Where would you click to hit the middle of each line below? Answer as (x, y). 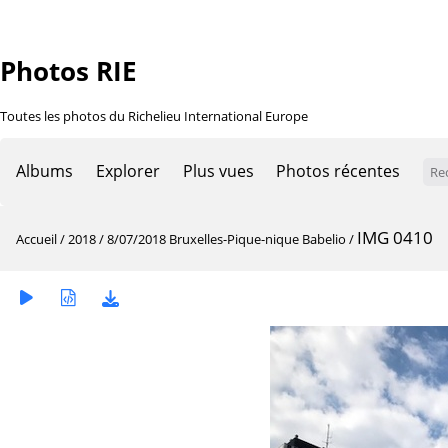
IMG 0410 (395, 237)
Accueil (36, 238)
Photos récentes (338, 170)
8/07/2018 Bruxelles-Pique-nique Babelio (226, 238)
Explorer (127, 170)
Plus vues (218, 170)
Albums (44, 170)
